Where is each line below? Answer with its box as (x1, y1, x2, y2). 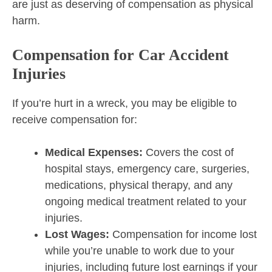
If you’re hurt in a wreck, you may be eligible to (12, 97, 237, 110)
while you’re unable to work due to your (45, 245, 234, 257)
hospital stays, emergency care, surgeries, (45, 163, 250, 175)
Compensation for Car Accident (12, 46, 229, 64)
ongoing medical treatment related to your (45, 195, 246, 208)
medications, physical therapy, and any (45, 179, 233, 192)
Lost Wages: (45, 228, 112, 241)
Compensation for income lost (112, 228, 257, 241)
